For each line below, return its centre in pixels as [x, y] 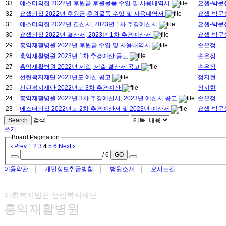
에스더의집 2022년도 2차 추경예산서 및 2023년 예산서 [95, 109]
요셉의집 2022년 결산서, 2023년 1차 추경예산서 [86, 35]
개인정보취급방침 [69, 169]
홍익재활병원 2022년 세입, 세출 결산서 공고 [80, 67]
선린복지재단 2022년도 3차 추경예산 [71, 88]
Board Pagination [36, 137]
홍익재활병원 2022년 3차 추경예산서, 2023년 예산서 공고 [99, 99]
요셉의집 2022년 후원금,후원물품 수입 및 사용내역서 [93, 14]
